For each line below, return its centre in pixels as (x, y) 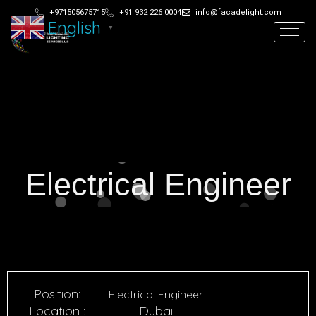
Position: (57, 293)
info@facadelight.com (238, 12)
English (74, 28)
